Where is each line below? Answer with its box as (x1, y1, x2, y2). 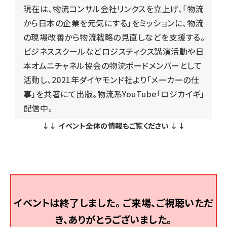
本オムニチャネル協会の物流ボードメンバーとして (23, 59, 202, 71)
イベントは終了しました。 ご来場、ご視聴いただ (14, 196, 213, 210)
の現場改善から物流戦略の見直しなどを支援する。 (23, 30, 205, 43)
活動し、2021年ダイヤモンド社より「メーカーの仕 (23, 73, 199, 86)
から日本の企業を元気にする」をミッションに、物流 (23, 16, 204, 29)
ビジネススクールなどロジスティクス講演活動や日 (23, 45, 204, 57)
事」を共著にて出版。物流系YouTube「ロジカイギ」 (23, 87, 205, 100)
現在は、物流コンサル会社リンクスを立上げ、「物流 (23, 2, 204, 15)
